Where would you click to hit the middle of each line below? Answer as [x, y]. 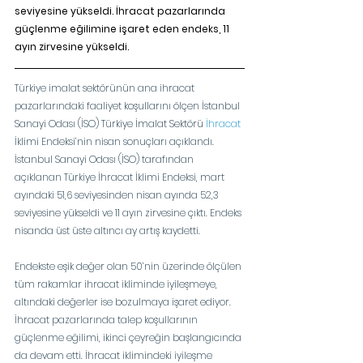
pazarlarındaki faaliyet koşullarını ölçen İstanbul [128, 105]
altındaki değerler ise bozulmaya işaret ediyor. [124, 301]
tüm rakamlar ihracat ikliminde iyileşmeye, [117, 284]
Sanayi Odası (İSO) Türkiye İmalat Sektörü [110, 123]
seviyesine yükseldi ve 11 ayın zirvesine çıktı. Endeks [129, 212]
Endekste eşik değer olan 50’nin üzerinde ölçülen [129, 266]
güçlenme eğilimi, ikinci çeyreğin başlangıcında [129, 337]
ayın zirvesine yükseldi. [72, 46]
